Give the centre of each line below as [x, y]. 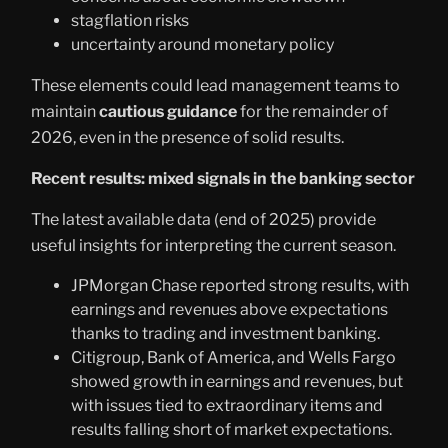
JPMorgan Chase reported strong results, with [240, 285]
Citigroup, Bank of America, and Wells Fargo [233, 357]
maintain [65, 111]
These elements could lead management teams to [215, 85]
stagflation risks [130, 20]
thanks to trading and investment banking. [225, 333]
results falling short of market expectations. [231, 429]
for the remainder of [312, 111]
